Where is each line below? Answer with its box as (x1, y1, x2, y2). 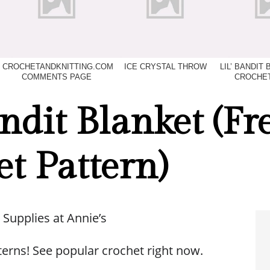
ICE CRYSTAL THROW (124, 63, 207, 71)
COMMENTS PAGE (22, 73, 92, 81)
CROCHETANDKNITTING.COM (2, 63, 113, 71)
